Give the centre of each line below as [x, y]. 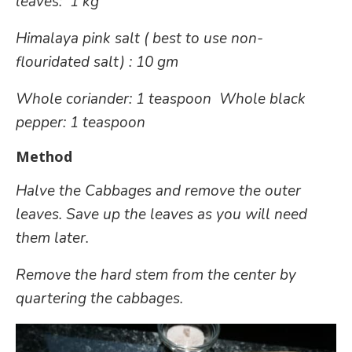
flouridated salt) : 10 [86, 62]
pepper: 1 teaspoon [81, 122]
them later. [52, 238]
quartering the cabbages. [99, 298]
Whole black [262, 99]
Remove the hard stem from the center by [156, 275]
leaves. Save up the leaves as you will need [161, 214]
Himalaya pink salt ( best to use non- [139, 38]
